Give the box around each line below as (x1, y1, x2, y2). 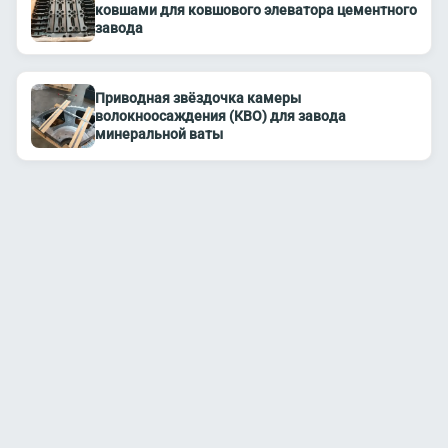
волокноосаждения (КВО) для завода (95, 108, 346, 124)
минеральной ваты (95, 126, 223, 142)
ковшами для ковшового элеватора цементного (95, 2, 417, 18)
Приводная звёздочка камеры (95, 90, 301, 106)
